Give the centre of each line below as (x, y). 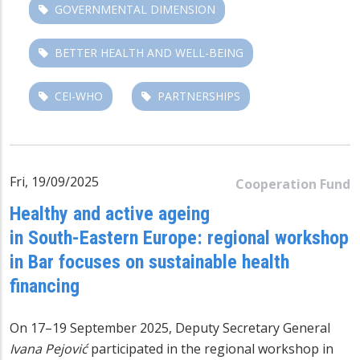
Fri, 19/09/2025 (54, 181)
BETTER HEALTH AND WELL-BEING (149, 52)
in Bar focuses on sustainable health (149, 262)
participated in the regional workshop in (211, 348)
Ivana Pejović (49, 348)
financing (45, 286)
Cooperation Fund (293, 184)
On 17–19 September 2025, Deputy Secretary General (170, 327)
